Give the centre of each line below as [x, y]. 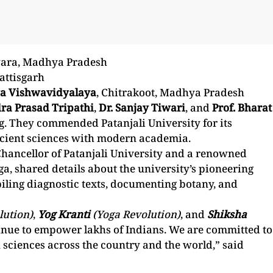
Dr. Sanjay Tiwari [142, 107]
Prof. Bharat [242, 107]
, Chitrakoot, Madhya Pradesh [170, 92]
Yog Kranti [65, 214]
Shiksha [227, 214]
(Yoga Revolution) [136, 214]
